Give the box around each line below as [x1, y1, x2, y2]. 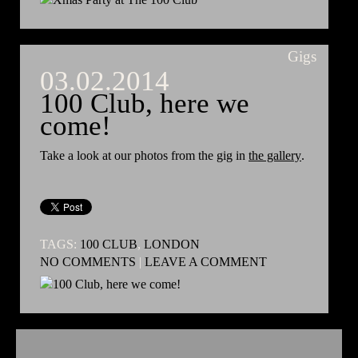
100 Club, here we [40, 87, 249, 119]
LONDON [144, 237, 200, 251]
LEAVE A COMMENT [145, 254, 267, 268]
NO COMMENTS [40, 254, 139, 268]
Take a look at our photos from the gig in [40, 148, 249, 162]
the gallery [249, 148, 301, 162]
